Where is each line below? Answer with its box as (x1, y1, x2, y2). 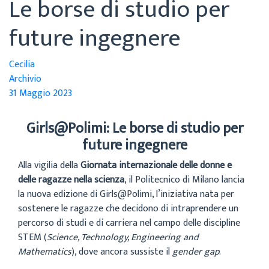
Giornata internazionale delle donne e (80, 157, 232, 174)
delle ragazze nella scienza (18, 172, 124, 188)
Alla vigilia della (18, 157, 80, 174)
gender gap (172, 244, 219, 260)
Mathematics (18, 244, 71, 260)
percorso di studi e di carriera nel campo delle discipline (18, 215, 240, 231)
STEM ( (18, 229, 47, 246)
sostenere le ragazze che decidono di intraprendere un (18, 201, 238, 217)
